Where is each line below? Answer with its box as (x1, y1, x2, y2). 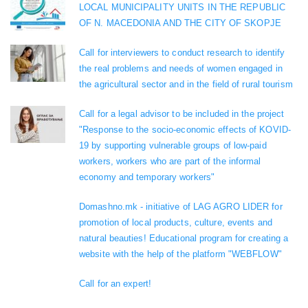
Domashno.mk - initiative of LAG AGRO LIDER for (79, 201, 283, 212)
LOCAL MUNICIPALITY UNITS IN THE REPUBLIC (79, 2, 286, 13)
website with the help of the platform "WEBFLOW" (79, 249, 282, 260)
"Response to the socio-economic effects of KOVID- (79, 124, 291, 135)
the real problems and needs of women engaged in (79, 63, 283, 74)
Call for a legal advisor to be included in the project (79, 109, 285, 120)
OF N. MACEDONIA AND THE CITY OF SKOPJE (79, 18, 281, 29)
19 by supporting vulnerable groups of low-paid (79, 140, 267, 151)
